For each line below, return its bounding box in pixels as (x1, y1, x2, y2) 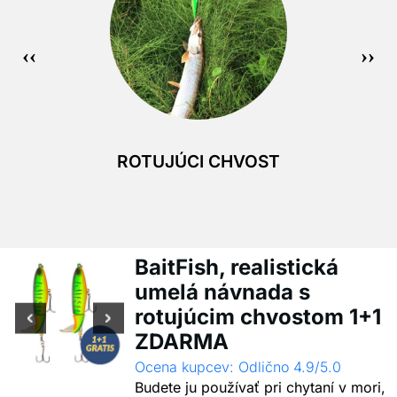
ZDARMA (135, 329, 229, 355)
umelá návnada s (135, 279, 310, 306)
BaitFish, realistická (135, 254, 339, 281)
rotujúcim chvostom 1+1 (135, 304, 381, 331)
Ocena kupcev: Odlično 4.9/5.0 (135, 358, 341, 377)
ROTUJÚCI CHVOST (117, 151, 280, 173)
